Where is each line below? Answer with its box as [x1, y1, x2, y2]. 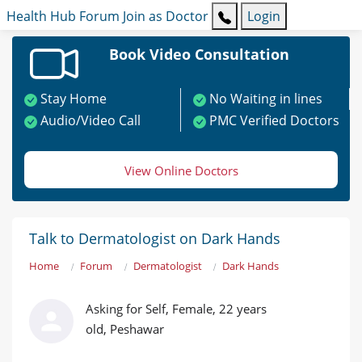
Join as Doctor [123, 7, 208, 26]
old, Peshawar [86, 321, 164, 338]
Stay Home [40, 90, 107, 108]
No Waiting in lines [209, 90, 322, 108]
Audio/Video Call [40, 112, 141, 130]
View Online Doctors [124, 162, 238, 179]
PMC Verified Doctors [209, 112, 339, 130]
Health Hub [6, 7, 76, 26]
